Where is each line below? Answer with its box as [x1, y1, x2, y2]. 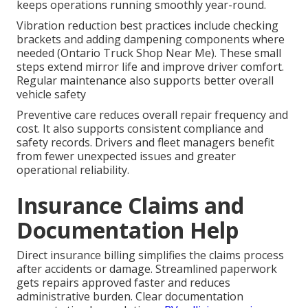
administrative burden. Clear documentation [16, 288, 243, 304]
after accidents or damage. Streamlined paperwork [16, 261, 277, 276]
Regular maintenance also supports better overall [16, 72, 274, 88]
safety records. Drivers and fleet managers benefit [16, 134, 274, 150]
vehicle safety [16, 86, 86, 102]
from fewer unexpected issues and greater [16, 148, 236, 164]
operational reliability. [16, 162, 129, 177]
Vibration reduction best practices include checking [16, 17, 278, 33]
